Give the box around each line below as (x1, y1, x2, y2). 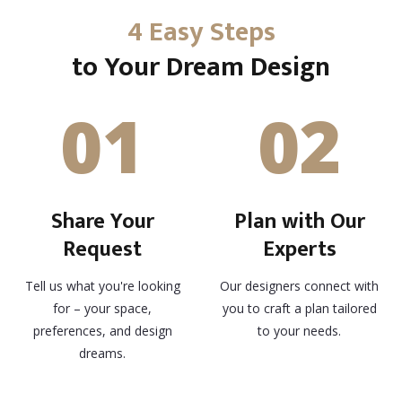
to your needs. (258, 322, 342, 340)
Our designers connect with (220, 277, 380, 295)
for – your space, (53, 300, 153, 318)
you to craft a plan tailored (222, 300, 377, 318)
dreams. (79, 345, 127, 363)
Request (63, 232, 143, 268)
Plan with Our (233, 204, 365, 240)
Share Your (50, 204, 154, 240)
